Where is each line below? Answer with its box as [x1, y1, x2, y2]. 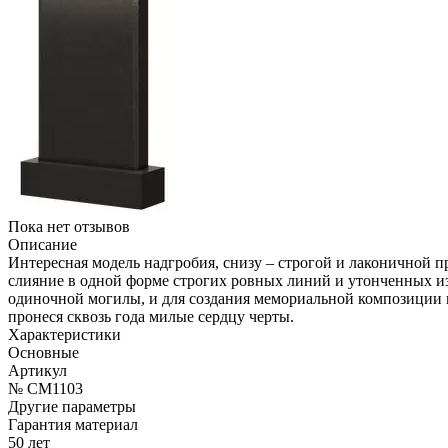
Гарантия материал [8, 415, 138, 433]
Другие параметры [8, 397, 136, 415]
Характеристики [8, 325, 121, 343]
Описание [8, 235, 77, 253]
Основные [8, 343, 79, 361]
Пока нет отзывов [8, 217, 130, 235]
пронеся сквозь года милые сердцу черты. [8, 307, 294, 325]
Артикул [8, 361, 67, 379]
